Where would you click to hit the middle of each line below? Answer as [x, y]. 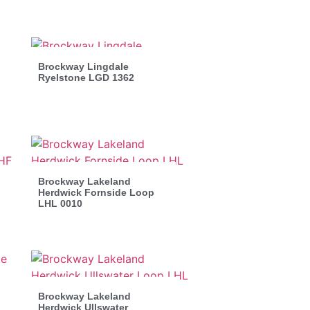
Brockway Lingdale [83, 66]
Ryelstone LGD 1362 [86, 77]
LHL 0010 [60, 203]
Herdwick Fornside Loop [96, 192]
